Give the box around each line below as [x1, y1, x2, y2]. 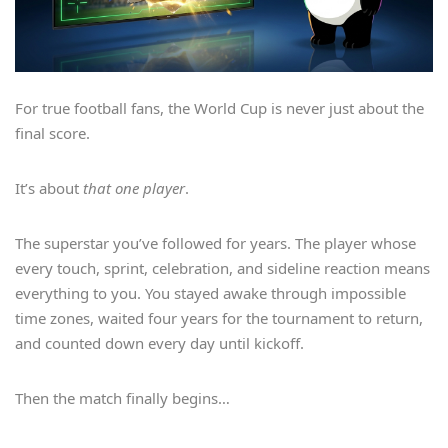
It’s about [15, 178, 83, 199]
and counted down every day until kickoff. [15, 333, 304, 354]
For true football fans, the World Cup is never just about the [15, 98, 424, 119]
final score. [15, 123, 90, 144]
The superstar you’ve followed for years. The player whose [15, 233, 416, 254]
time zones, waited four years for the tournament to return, [15, 308, 423, 329]
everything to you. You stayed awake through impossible [15, 283, 406, 304]
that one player [83, 178, 185, 199]
